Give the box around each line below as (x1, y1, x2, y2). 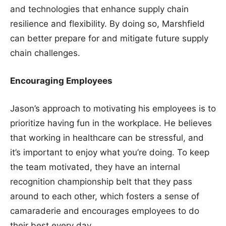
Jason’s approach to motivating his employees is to (10, 103, 216, 114)
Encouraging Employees (10, 75, 112, 86)
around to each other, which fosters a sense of (10, 191, 199, 201)
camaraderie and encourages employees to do (10, 205, 199, 216)
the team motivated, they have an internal (10, 161, 180, 172)
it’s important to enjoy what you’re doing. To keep (10, 147, 209, 157)
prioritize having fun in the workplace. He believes (10, 118, 212, 128)
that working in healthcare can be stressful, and (10, 132, 204, 143)
